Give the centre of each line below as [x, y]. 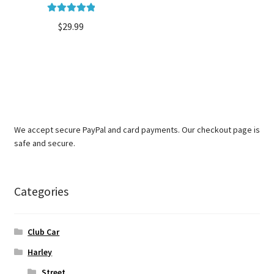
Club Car [44, 231]
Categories [41, 191]
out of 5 [71, 33]
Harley [40, 252]
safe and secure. [44, 143]
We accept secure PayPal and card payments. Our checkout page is [137, 130]
